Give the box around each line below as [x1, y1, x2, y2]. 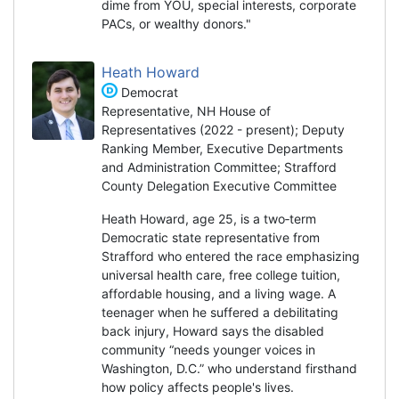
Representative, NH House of [102, 102, 271, 118]
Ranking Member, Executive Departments [102, 140, 343, 156]
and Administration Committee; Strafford [102, 159, 337, 175]
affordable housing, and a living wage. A [102, 285, 336, 301]
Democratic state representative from [102, 229, 320, 245]
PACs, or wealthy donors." [102, 15, 251, 31]
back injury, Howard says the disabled [102, 322, 324, 338]
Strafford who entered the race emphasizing [102, 248, 360, 264]
